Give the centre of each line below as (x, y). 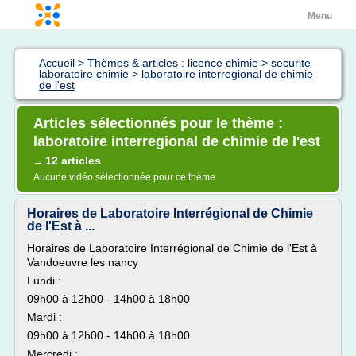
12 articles (73, 161)
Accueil (57, 63)
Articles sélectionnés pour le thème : (158, 123)
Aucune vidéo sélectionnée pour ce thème (124, 177)
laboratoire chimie (84, 74)
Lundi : (44, 281)
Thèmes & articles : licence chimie (173, 63)
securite (291, 63)
